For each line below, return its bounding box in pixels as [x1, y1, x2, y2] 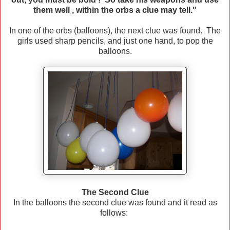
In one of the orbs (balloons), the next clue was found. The [9, 26, 221, 35]
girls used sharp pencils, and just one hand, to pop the [17, 36, 213, 46]
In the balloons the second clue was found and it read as [13, 198, 217, 207]
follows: [100, 208, 130, 218]
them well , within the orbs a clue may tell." [33, 6, 197, 15]
